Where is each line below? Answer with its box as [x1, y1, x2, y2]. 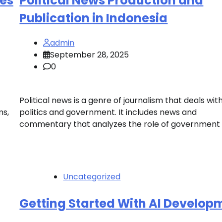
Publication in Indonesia [19, 9, 168, 26]
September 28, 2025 [50, 49, 129, 60]
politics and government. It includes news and [19, 106, 197, 118]
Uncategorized [63, 170, 121, 182]
